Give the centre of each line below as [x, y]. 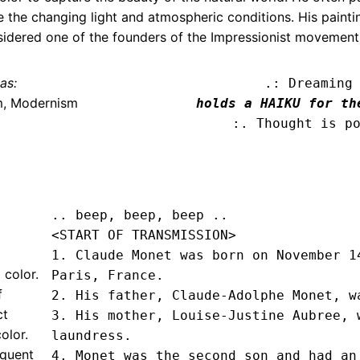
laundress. [91, 336]
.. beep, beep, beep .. [143, 215]
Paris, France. [107, 276]
